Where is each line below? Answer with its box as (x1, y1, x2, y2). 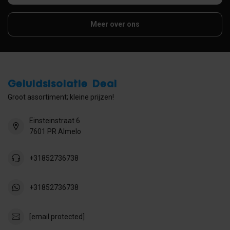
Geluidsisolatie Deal (8, 77, 117, 90)
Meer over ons (90, 20, 140, 29)
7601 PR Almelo (29, 127, 81, 136)
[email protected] (29, 212, 85, 221)
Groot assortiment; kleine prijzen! (8, 93, 114, 102)
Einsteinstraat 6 (29, 117, 80, 125)
